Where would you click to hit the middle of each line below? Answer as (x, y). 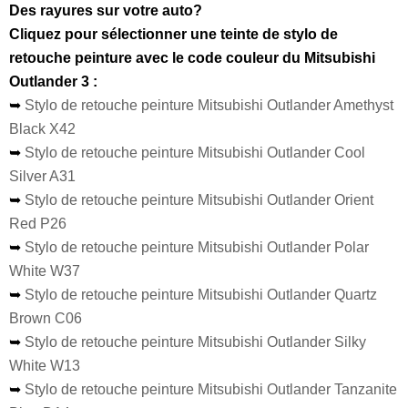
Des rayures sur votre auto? (106, 10)
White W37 (45, 270)
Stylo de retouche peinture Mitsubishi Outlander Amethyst (209, 105)
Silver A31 (42, 176)
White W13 (45, 365)
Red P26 (38, 223)
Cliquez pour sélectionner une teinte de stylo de (173, 34)
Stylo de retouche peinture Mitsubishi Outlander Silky (195, 342)
